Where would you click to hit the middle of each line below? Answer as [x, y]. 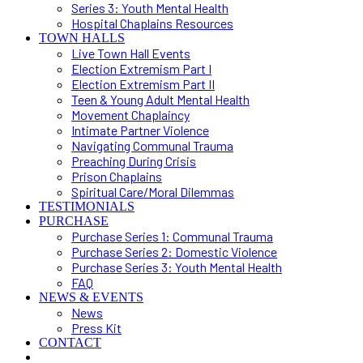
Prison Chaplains [117, 176]
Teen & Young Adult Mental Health [160, 99]
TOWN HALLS [82, 38]
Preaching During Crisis [134, 161]
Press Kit [96, 328]
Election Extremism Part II [143, 84]
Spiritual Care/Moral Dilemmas [153, 192]
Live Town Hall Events [131, 53]
